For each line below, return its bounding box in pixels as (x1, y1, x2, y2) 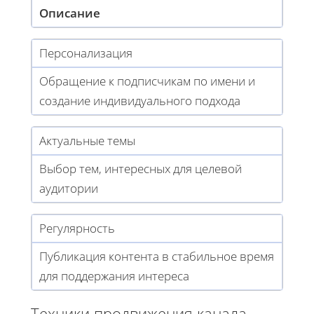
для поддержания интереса (39, 267, 189, 284)
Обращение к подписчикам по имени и (39, 72, 255, 89)
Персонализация (39, 44, 132, 61)
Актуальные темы (39, 132, 135, 149)
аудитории (39, 179, 98, 196)
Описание (39, 4, 100, 21)
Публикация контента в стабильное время (39, 247, 274, 264)
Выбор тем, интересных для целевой (39, 160, 242, 177)
